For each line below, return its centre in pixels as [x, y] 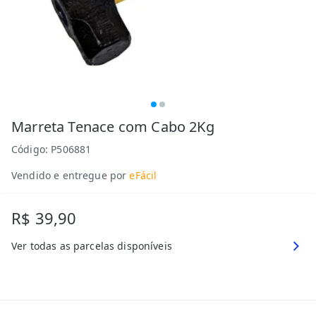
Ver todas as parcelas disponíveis [92, 246]
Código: [31, 149]
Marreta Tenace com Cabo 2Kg [113, 127]
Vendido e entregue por [69, 175]
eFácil [143, 175]
